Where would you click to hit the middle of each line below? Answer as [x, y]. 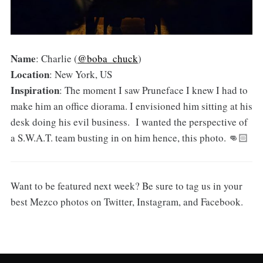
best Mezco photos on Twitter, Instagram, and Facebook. [127, 201]
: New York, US [80, 74]
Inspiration [35, 90]
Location [30, 74]
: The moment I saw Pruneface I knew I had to [153, 90]
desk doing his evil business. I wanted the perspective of [129, 122]
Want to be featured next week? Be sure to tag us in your [126, 186]
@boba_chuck [107, 58]
